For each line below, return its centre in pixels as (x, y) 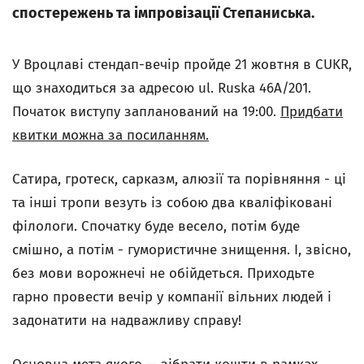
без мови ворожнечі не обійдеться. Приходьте (163, 273)
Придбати (312, 112)
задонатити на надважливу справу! (127, 321)
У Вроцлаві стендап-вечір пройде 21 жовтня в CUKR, (182, 65)
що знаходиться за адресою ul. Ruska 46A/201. (162, 88)
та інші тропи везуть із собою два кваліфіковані (172, 203)
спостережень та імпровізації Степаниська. (163, 13)
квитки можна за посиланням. (110, 135)
